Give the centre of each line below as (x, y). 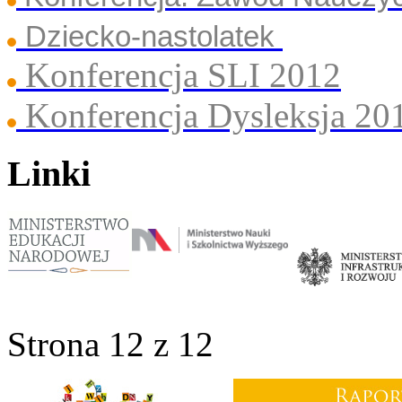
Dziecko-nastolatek (150, 36)
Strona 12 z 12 (110, 345)
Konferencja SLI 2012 (183, 74)
